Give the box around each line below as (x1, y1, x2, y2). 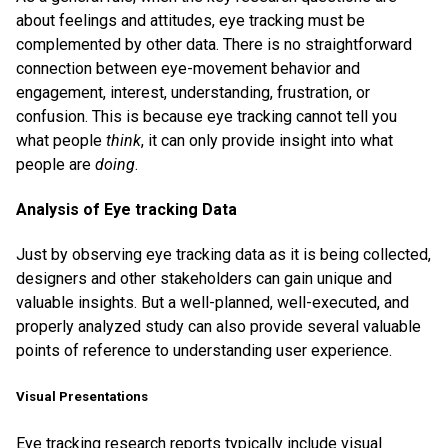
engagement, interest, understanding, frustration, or (16, 82, 370, 102)
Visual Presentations (16, 389, 148, 405)
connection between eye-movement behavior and (16, 58, 360, 78)
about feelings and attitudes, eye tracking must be (16, 10, 365, 30)
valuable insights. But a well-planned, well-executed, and (16, 293, 409, 313)
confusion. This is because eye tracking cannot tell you (16, 106, 397, 126)
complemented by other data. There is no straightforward (16, 34, 412, 54)
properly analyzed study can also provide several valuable (16, 317, 421, 337)
